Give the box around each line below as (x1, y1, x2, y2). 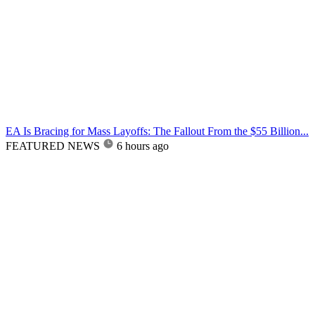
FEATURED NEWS (6, 139, 100, 152)
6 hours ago (117, 139, 169, 152)
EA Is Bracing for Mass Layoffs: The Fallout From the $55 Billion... (6, 124, 309, 137)
